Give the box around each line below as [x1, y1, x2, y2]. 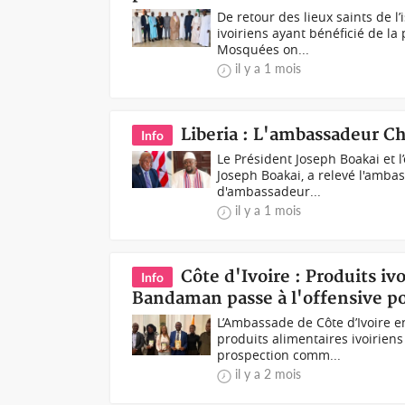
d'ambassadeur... [217, 183, 322, 200]
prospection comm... [217, 346, 342, 363]
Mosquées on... [217, 41, 310, 58]
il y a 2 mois [235, 366, 302, 381]
